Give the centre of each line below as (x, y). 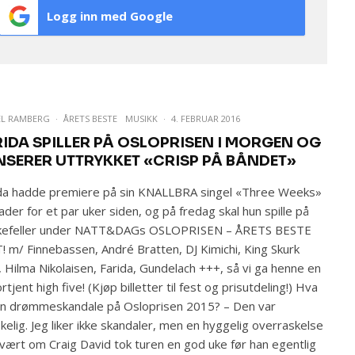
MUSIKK (142, 118)
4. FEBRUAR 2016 (206, 118)
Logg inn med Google (109, 16)
